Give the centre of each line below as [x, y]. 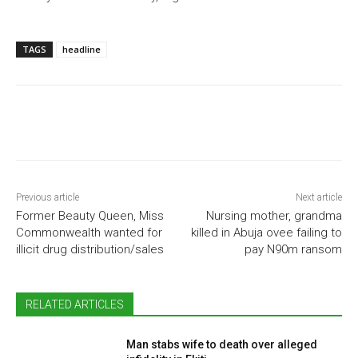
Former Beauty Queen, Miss [90, 216]
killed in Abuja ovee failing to [266, 233]
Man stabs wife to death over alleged [222, 345]
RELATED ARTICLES [75, 305]
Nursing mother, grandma [274, 216]
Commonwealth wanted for [89, 233]
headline [82, 50]
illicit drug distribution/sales [90, 250]
